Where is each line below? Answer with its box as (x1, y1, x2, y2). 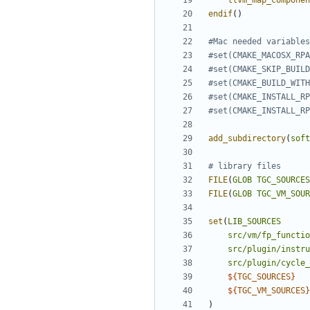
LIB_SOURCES (228, 217, 281, 227)
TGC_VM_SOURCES (237, 286, 305, 296)
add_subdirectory (208, 134, 286, 144)
